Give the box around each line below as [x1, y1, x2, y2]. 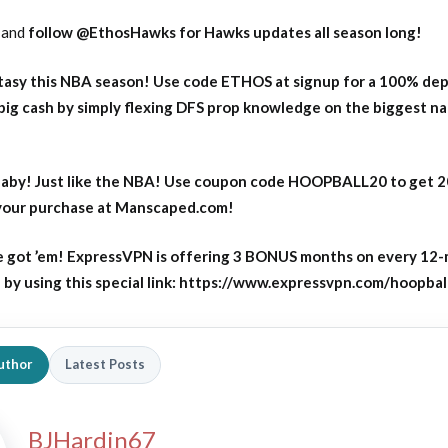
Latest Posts [65, 356, 145, 373]
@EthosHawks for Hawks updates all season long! [76, 23, 422, 42]
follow [28, 23, 76, 42]
